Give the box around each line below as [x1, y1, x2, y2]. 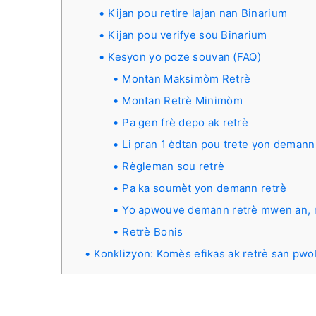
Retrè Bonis [122, 225, 183, 238]
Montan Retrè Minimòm [122, 94, 243, 107]
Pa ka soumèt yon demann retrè [122, 181, 287, 195]
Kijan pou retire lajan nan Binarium [108, 6, 288, 20]
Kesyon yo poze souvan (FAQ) [108, 50, 261, 63]
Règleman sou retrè [122, 159, 225, 173]
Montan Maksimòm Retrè [122, 72, 251, 85]
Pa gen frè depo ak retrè [122, 116, 249, 129]
